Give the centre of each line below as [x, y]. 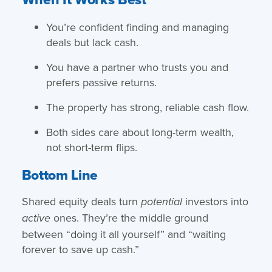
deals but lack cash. [92, 42]
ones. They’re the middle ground [129, 217]
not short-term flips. [91, 147]
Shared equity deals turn [81, 201]
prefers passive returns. [101, 82]
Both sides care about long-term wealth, [140, 132]
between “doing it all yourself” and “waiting [124, 234]
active [36, 218]
